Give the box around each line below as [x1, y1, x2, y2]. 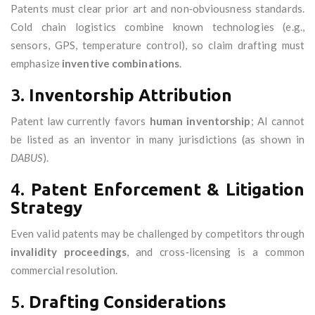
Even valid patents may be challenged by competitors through [11, 227, 304, 240]
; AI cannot [250, 115, 304, 128]
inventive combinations [62, 57, 180, 70]
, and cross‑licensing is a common [126, 245, 304, 259]
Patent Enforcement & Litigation [30, 180, 304, 200]
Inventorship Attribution [29, 86, 232, 105]
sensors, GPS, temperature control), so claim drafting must [11, 39, 304, 52]
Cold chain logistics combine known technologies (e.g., [11, 20, 304, 34]
